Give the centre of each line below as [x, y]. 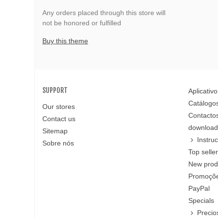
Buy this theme [65, 41]
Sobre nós [58, 143]
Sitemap [55, 131]
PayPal [199, 188]
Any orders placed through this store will [104, 12]
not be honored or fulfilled [82, 23]
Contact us [59, 118]
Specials [201, 200]
